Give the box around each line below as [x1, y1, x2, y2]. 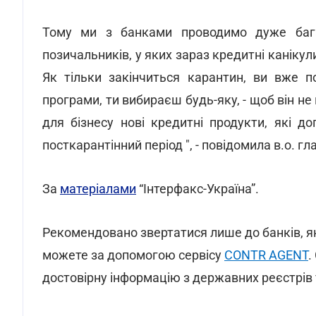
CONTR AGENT [224, 248, 308, 262]
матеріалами [60, 181, 136, 196]
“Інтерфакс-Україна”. [136, 181, 259, 196]
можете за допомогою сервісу [42, 248, 224, 262]
